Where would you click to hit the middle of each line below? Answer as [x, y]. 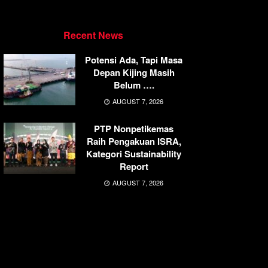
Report [134, 167]
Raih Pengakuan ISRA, [134, 141]
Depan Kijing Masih [134, 73]
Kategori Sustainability [134, 154]
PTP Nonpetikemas [134, 129]
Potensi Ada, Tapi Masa [134, 60]
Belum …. [134, 85]
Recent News [93, 35]
